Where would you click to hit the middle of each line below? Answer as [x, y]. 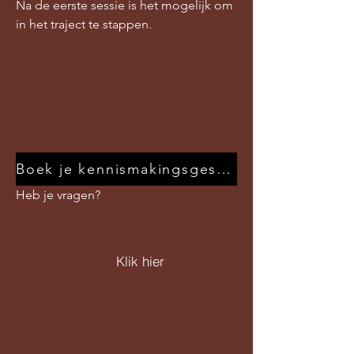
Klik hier [140, 261]
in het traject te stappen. [84, 24]
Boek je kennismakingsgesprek [224, 169]
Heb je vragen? [58, 195]
